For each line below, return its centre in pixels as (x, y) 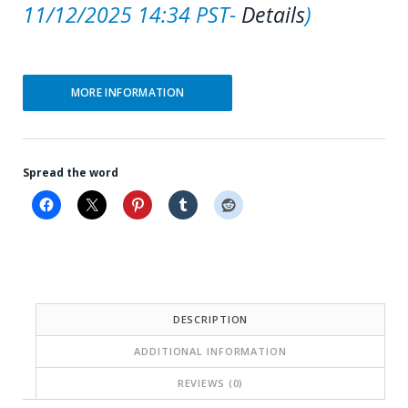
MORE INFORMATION (127, 92)
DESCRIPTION (210, 319)
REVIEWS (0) (210, 382)
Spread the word (71, 172)
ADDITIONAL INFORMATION (210, 351)
